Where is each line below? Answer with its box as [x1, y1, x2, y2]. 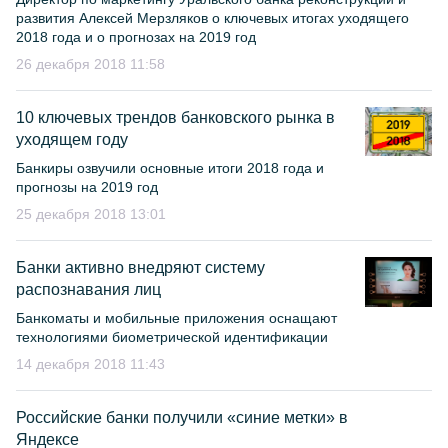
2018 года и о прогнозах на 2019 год [16, 29, 256, 45]
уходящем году [16, 131, 128, 148]
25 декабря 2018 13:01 [16, 206, 166, 222]
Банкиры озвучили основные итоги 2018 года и [16, 160, 324, 176]
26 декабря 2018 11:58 [16, 56, 165, 72]
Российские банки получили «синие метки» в [16, 409, 348, 426]
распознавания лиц [16, 281, 161, 298]
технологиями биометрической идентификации [16, 329, 328, 345]
